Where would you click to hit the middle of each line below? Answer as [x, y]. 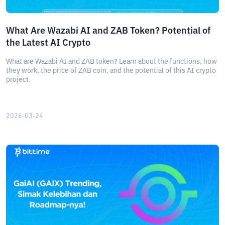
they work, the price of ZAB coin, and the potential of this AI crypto [111, 71]
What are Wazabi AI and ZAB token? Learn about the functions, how [111, 62]
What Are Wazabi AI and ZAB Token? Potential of [108, 31]
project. [18, 80]
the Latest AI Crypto [48, 43]
